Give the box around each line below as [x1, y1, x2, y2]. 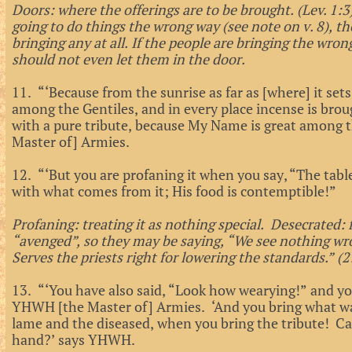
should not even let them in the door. [12, 49, 245, 68]
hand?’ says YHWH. [12, 330, 135, 349]
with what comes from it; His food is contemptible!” [12, 181, 336, 200]
